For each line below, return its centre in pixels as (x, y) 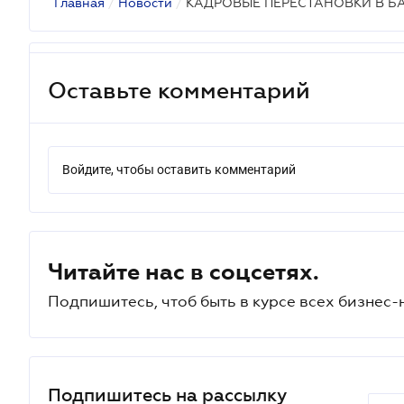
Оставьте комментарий (179, 90)
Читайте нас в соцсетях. (184, 271)
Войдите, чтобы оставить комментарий (179, 170)
